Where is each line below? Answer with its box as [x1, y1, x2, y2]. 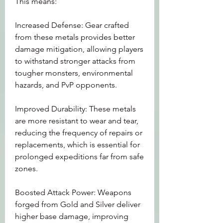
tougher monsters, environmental [15, 68, 133, 78]
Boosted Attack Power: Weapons [15, 188, 131, 197]
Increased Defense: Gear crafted [15, 20, 129, 30]
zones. [15, 164, 38, 173]
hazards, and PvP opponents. [15, 80, 117, 90]
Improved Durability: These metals [15, 104, 136, 113]
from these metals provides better [15, 32, 135, 42]
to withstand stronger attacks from [15, 56, 135, 66]
